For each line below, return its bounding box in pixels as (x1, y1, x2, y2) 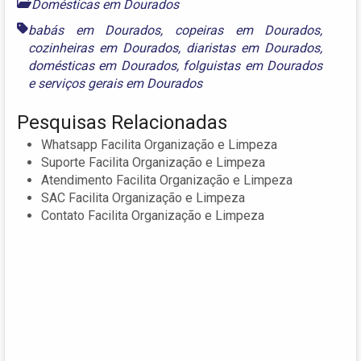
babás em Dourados (28, 23, 161, 39)
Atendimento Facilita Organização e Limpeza (41, 172, 293, 189)
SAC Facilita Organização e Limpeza (41, 190, 245, 206)
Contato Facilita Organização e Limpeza (41, 208, 264, 224)
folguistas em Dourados (183, 58, 323, 74)
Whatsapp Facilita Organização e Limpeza (41, 137, 277, 153)
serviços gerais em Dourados (38, 76, 202, 92)
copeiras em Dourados (175, 23, 321, 39)
